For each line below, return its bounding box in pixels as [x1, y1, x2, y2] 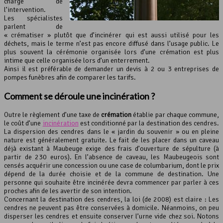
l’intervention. [4, 5, 46, 14]
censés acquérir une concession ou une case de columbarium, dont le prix [4, 161, 219, 170]
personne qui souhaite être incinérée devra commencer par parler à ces [4, 178, 219, 187]
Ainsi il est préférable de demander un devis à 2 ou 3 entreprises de [4, 65, 219, 74]
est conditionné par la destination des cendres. [78, 119, 220, 128]
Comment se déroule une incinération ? [4, 91, 155, 102]
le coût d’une [4, 119, 43, 128]
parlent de [4, 22, 63, 31]
